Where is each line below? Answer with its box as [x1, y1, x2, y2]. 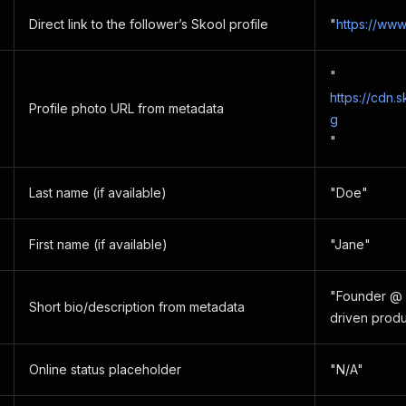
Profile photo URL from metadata [29, 101, 224, 116]
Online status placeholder [29, 362, 181, 377]
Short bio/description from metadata [29, 299, 245, 314]
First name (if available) [29, 237, 168, 252]
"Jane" [330, 237, 371, 252]
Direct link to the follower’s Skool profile [29, 16, 268, 32]
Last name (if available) [29, 185, 167, 200]
